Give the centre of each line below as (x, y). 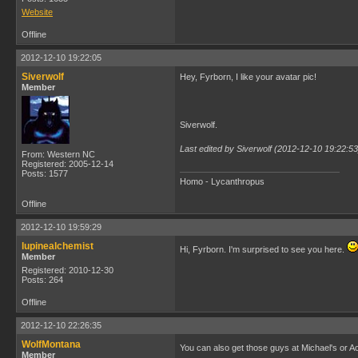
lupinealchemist (58, 246)
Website (37, 12)
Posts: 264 (42, 280)
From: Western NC (58, 154)
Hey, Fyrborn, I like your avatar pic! (248, 77)
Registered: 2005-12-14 (68, 164)
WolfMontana (51, 344)
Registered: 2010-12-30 (68, 270)
